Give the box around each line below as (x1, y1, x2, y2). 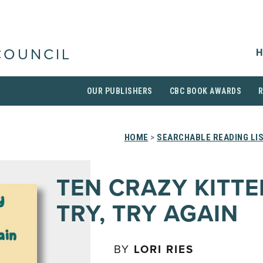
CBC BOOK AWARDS (169, 86, 241, 96)
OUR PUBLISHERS (86, 86, 153, 96)
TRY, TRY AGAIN (56, 200, 238, 228)
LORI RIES (134, 243, 194, 256)
